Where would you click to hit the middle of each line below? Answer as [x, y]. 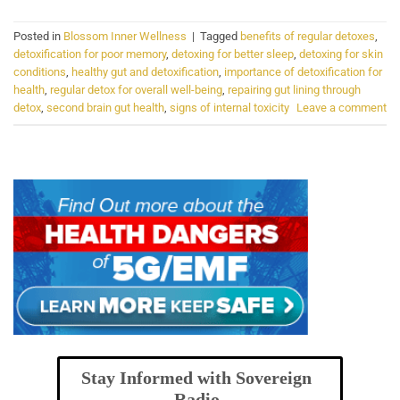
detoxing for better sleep [233, 54]
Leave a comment [342, 108]
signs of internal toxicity [229, 108]
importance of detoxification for [303, 72]
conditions [40, 72]
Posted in [38, 37]
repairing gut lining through [294, 90]
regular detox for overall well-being [136, 90]
